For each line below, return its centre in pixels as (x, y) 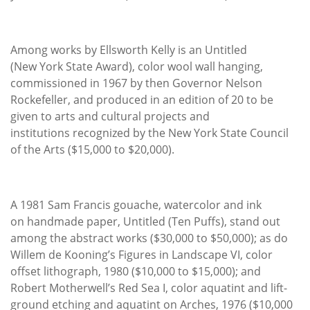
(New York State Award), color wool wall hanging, (137, 66)
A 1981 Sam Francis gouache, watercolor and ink (136, 204)
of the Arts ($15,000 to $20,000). (92, 149)
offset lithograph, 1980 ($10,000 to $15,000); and (136, 271)
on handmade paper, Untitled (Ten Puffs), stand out (145, 221)
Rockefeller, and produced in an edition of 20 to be (142, 99)
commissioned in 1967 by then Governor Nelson (136, 83)
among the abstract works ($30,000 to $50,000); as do (149, 238)
